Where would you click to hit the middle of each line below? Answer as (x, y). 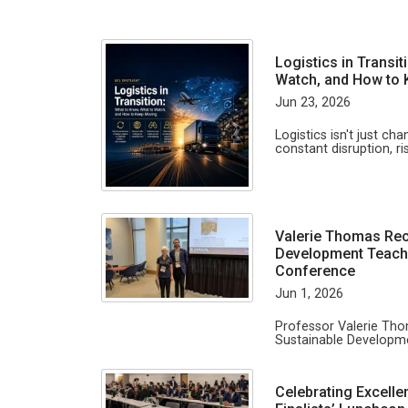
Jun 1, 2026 (309, 293)
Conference (317, 270)
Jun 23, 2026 (313, 102)
